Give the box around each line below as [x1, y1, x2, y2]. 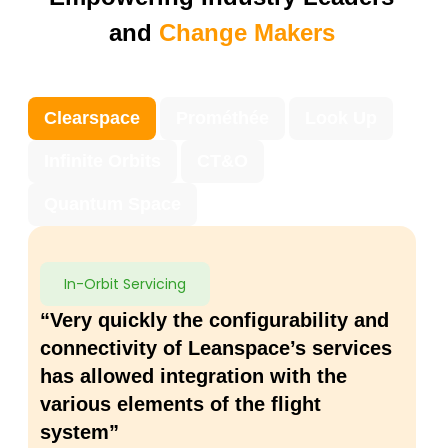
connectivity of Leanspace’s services [40, 336, 392, 359]
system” [40, 420, 119, 443]
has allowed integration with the [40, 364, 347, 387]
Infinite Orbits [44, 150, 161, 171]
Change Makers [158, 18, 335, 46]
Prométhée [176, 107, 269, 128]
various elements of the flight [40, 392, 321, 415]
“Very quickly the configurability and [40, 308, 389, 331]
